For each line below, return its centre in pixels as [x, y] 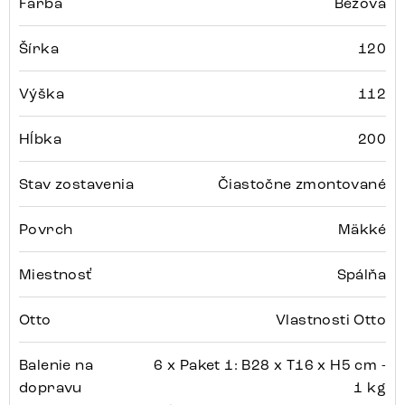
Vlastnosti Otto [331, 320]
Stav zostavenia [76, 184]
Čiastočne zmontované [302, 184]
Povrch [46, 230]
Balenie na [57, 365]
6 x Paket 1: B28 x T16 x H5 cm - [270, 365]
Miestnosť [56, 275]
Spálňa [361, 275]
